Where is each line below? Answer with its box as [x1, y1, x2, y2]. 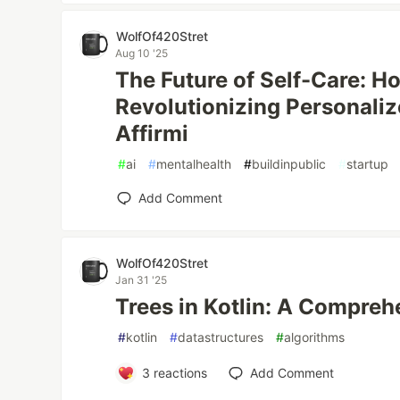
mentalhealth [156, 156, 232, 171]
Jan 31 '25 [115, 273, 168, 287]
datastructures [178, 329, 264, 345]
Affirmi [115, 121, 189, 146]
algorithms [284, 329, 346, 345]
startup [346, 156, 389, 171]
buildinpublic [252, 156, 327, 171]
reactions [149, 365, 207, 380]
